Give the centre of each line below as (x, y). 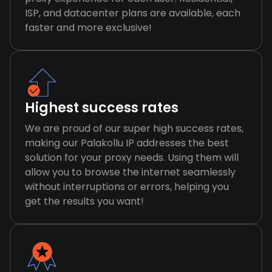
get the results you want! (84, 201)
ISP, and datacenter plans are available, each (133, 13)
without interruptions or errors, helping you (127, 187)
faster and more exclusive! (88, 28)
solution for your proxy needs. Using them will (132, 158)
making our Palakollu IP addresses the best (127, 143)
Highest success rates (102, 108)
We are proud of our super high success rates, (134, 128)
